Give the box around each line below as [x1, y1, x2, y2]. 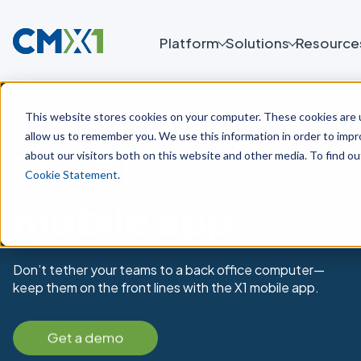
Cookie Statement [24, 167, 118, 181]
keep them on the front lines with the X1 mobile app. [13, 279, 319, 297]
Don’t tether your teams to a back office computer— [13, 261, 325, 279]
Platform [160, 34, 219, 52]
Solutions [226, 34, 289, 52]
